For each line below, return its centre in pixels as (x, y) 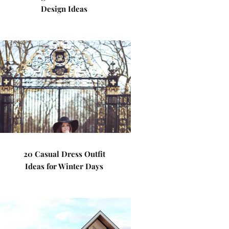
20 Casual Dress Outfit (64, 154)
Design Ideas (64, 9)
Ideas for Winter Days (64, 166)
